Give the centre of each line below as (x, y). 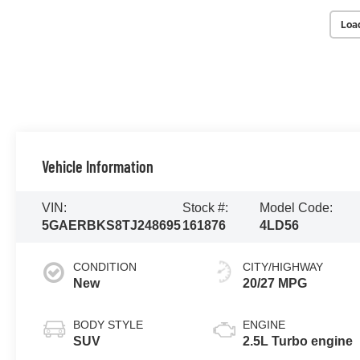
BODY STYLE (108, 324)
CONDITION (105, 266)
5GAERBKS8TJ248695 (112, 225)
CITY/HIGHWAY (283, 266)
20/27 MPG (275, 283)
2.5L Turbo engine (298, 341)
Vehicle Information (98, 166)
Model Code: (297, 207)
